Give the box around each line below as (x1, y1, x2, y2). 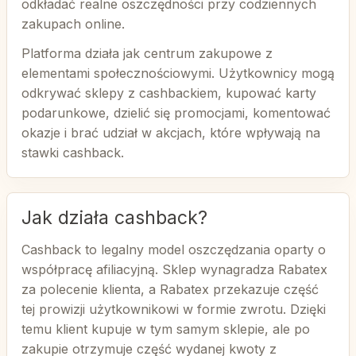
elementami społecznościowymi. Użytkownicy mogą (21, 65, 335, 81)
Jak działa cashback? (21, 207, 207, 229)
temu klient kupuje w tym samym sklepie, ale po (21, 321, 310, 337)
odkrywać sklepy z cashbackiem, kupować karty (21, 85, 316, 101)
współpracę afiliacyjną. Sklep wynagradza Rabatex (21, 261, 327, 277)
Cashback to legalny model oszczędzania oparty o (21, 242, 326, 257)
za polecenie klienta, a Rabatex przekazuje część (21, 281, 319, 297)
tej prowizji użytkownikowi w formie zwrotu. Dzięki (21, 301, 326, 317)
